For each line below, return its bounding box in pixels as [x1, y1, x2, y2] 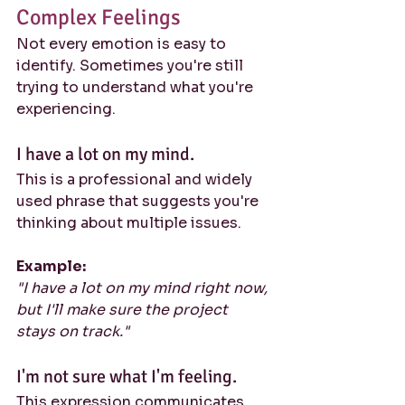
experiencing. [16, 99, 116, 118]
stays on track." [16, 322, 129, 341]
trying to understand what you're [16, 78, 257, 97]
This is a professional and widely [16, 170, 256, 189]
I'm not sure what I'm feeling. [16, 365, 237, 388]
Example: [16, 257, 86, 276]
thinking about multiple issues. [16, 213, 241, 232]
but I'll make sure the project [16, 300, 231, 319]
